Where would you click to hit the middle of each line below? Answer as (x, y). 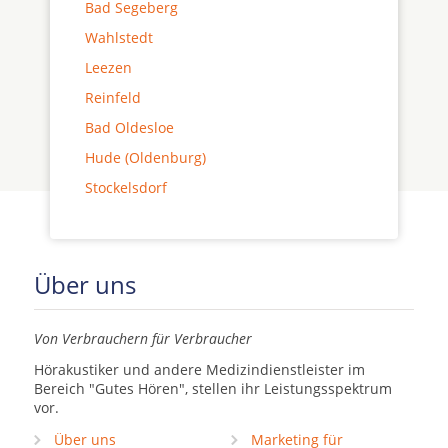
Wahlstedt (119, 37)
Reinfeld (113, 97)
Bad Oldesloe (129, 127)
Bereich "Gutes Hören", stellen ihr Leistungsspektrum (213, 388)
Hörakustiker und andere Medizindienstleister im (199, 369)
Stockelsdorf (126, 187)
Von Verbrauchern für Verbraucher (143, 338)
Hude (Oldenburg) (145, 157)
